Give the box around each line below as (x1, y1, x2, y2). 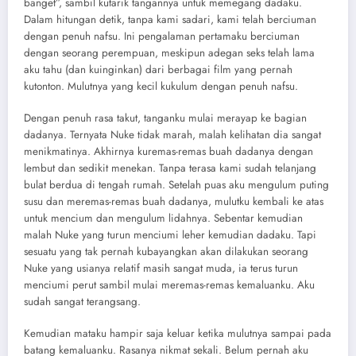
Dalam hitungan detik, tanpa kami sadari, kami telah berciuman (24, 11, 316, 27)
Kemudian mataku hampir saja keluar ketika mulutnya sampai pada (24, 326, 331, 342)
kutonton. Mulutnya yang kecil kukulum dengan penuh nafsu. (24, 78, 298, 94)
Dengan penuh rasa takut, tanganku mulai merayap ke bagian (24, 110, 307, 126)
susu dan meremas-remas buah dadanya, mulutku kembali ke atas (24, 194, 323, 210)
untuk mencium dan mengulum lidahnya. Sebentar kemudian (24, 211, 303, 226)
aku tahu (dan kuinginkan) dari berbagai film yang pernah (24, 61, 292, 77)
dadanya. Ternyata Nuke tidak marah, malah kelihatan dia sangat (24, 127, 321, 143)
